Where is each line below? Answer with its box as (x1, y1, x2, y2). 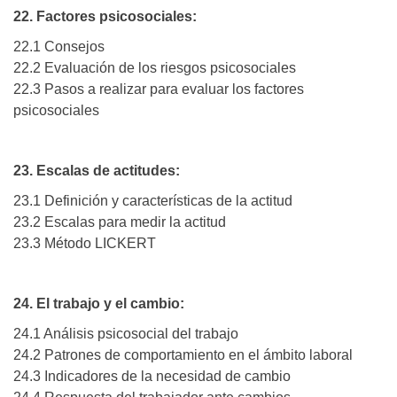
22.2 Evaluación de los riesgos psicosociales (13, 60, 296, 76)
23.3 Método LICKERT (13, 236, 156, 252)
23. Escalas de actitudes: (13, 163, 180, 179)
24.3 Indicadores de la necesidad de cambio (13, 369, 291, 385)
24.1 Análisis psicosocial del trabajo (13, 326, 238, 342)
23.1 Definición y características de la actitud (13, 193, 292, 209)
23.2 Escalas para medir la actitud (13, 214, 226, 230)
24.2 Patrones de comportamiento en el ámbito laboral (13, 347, 353, 363)
